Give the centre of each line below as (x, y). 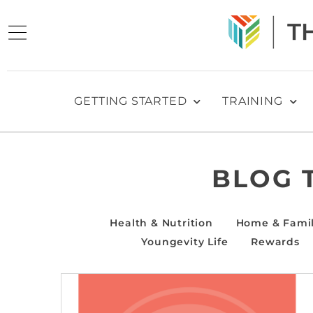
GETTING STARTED (131, 101)
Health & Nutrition (161, 223)
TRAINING (253, 101)
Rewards (275, 241)
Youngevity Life (185, 241)
